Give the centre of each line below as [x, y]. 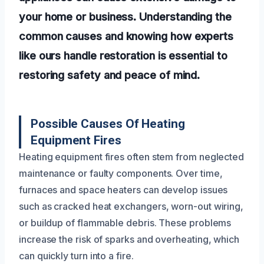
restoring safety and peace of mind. [110, 75]
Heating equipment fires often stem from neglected [132, 156]
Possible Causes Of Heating [108, 123]
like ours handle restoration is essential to [123, 55]
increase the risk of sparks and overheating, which [129, 239]
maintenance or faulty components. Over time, [121, 173]
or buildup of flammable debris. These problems [125, 222]
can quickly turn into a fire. [76, 255]
